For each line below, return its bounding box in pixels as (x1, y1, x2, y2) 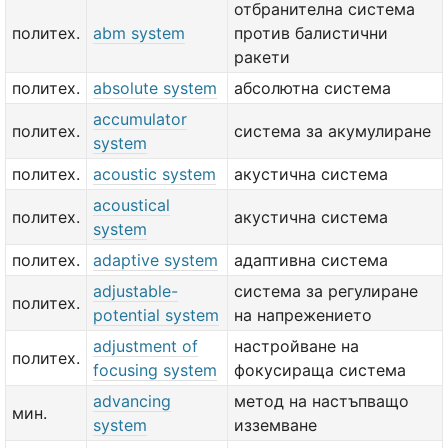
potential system (93, 305, 219, 325)
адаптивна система (234, 250, 388, 270)
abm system (93, 23, 185, 43)
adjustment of (93, 336, 198, 356)
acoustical (93, 195, 170, 215)
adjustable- (93, 281, 178, 301)
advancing (93, 391, 171, 411)
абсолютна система (234, 78, 391, 98)
